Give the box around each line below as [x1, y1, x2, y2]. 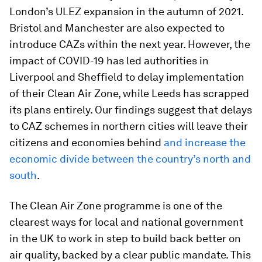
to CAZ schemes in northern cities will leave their [9, 119, 248, 132]
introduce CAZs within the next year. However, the [9, 37, 250, 50]
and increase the [164, 136, 246, 149]
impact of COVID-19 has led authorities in [9, 54, 209, 67]
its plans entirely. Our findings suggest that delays [9, 103, 252, 116]
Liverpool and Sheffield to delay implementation [9, 70, 244, 83]
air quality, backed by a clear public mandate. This [9, 248, 251, 261]
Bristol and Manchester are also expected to [9, 21, 225, 34]
